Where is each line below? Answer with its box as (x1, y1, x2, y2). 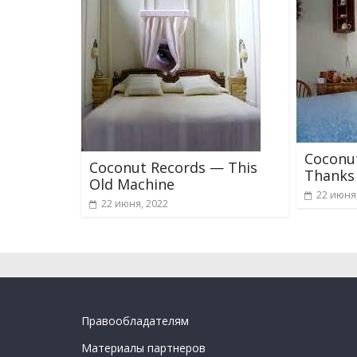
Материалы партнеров (81, 340, 206, 355)
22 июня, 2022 (101, 197, 168, 210)
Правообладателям (81, 313, 189, 328)
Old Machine (89, 175, 175, 194)
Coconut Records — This (89, 158, 257, 177)
